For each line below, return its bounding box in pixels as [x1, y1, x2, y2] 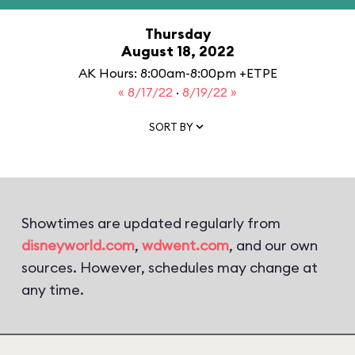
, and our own [229, 236, 318, 254]
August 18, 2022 [120, 42, 235, 60]
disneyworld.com [21, 236, 135, 254]
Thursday [144, 25, 211, 43]
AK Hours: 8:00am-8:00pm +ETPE [78, 65, 277, 81]
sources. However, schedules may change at [21, 258, 318, 277]
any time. [21, 281, 84, 299]
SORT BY [149, 120, 193, 133]
